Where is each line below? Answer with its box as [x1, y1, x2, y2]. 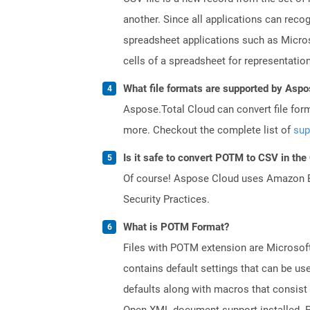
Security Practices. [123, 192, 210, 206]
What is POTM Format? [123, 220, 229, 233]
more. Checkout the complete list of [123, 123, 293, 136]
